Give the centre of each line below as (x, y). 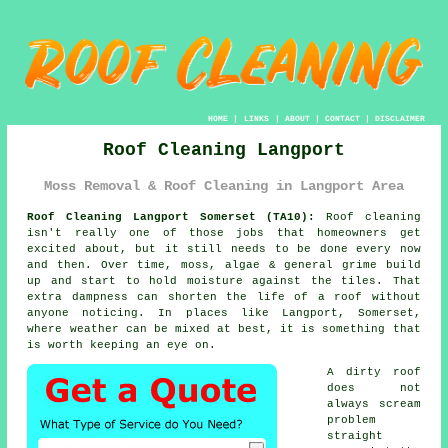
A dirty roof (374, 371)
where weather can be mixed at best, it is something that (224, 328)
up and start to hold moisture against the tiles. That (224, 280)
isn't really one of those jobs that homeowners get (224, 232)
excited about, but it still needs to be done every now (224, 248)
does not (374, 387)
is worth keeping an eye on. (122, 344)
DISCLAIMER (399, 118)
